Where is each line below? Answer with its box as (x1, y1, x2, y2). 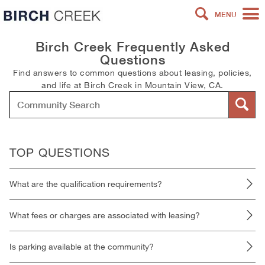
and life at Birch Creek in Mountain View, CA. (41, 80, 224, 91)
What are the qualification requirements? (9, 179, 162, 189)
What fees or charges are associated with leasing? (9, 210, 200, 221)
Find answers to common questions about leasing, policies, (13, 67, 252, 78)
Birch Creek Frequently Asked (35, 39, 230, 55)
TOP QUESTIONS (9, 146, 110, 160)
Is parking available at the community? (9, 241, 154, 252)
